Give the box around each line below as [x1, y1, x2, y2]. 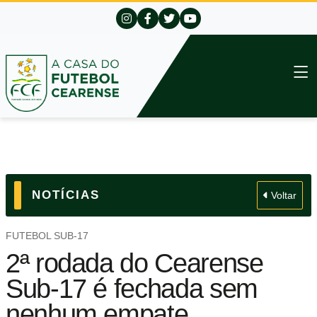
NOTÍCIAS [32, 188, 100, 202]
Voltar [268, 190, 296, 201]
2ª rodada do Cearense [6, 248, 263, 278]
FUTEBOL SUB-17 [6, 231, 88, 241]
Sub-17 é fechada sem [6, 273, 258, 304]
